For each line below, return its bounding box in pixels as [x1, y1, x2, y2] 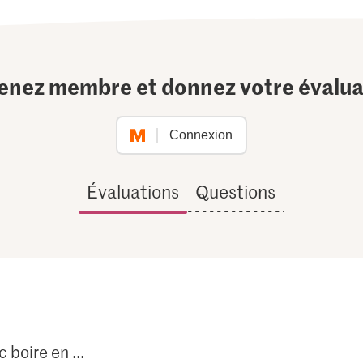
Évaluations [87, 179, 180, 204]
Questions [195, 179, 276, 204]
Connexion [169, 128, 233, 143]
